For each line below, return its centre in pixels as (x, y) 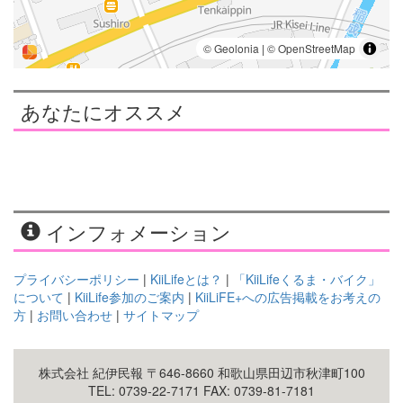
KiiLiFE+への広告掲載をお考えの (288, 296)
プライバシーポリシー (76, 278)
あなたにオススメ (103, 110)
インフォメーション (136, 231)
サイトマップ (161, 314)
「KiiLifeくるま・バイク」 (307, 278)
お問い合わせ (75, 314)
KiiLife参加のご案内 (130, 296)
